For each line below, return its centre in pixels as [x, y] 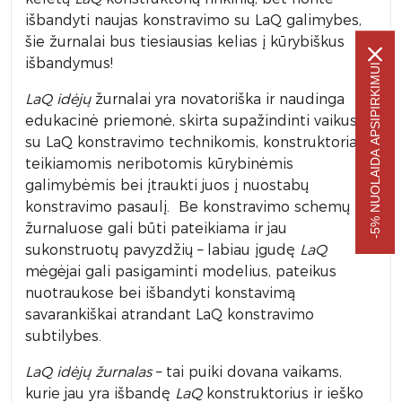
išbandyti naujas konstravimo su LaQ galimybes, [193, 20]
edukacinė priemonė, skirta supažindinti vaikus [191, 121]
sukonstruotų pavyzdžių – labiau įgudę [162, 250]
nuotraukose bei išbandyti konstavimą [160, 293]
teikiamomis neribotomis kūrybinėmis [159, 164]
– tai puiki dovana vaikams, [247, 372]
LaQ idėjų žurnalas [88, 372]
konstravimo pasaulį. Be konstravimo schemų [188, 207]
